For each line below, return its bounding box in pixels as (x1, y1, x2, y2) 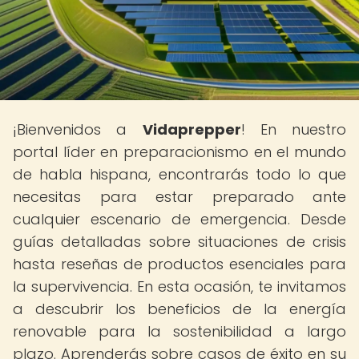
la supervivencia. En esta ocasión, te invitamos (13, 276, 346, 296)
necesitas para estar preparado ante (13, 187, 346, 207)
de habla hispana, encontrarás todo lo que (13, 164, 346, 184)
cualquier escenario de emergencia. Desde (13, 209, 346, 229)
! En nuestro (240, 119, 346, 139)
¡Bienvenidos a (13, 119, 143, 139)
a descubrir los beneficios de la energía (13, 299, 346, 319)
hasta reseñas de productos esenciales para (13, 254, 346, 274)
